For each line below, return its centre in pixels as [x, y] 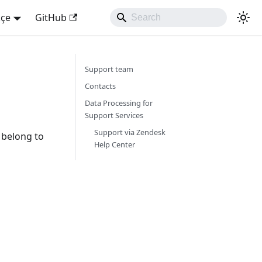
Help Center [115, 144]
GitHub [51, 18]
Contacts [100, 86]
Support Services [114, 115]
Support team [109, 69]
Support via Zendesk [130, 132]
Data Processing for [119, 103]
